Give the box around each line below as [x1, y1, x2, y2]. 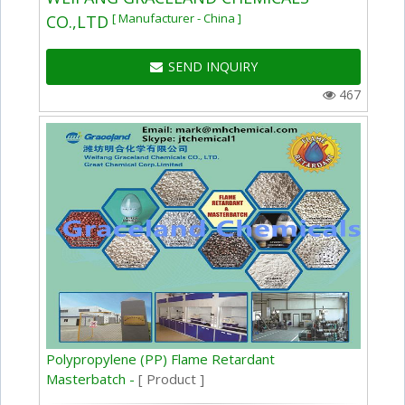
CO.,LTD [46, 11, 109, 33]
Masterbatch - [46, 369, 139, 388]
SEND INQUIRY [167, 58, 258, 76]
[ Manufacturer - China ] [112, 9, 242, 26]
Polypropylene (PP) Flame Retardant [46, 349, 276, 368]
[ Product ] [138, 369, 205, 388]
